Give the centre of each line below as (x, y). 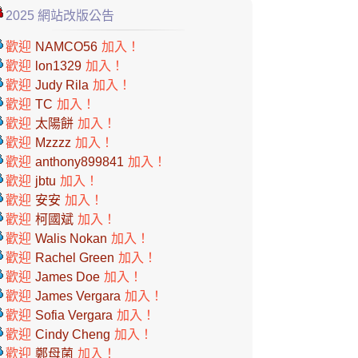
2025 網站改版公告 (60, 16)
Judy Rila (62, 85)
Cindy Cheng (72, 334)
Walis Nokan (71, 239)
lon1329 (58, 66)
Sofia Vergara (74, 315)
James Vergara (78, 296)
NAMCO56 (66, 47)
